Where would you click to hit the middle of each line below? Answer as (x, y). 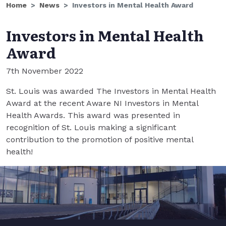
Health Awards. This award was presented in (93, 115)
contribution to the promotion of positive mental (100, 139)
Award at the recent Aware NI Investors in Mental (102, 103)
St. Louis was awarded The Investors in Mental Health (111, 91)
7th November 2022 (45, 71)
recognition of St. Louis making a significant (91, 127)
